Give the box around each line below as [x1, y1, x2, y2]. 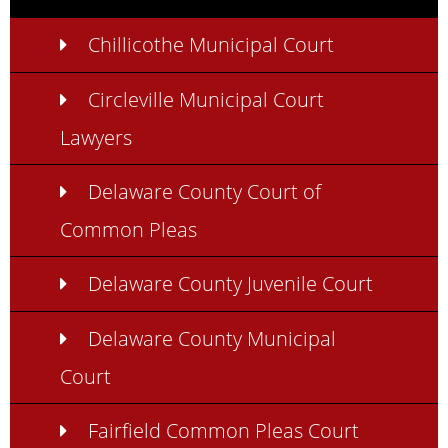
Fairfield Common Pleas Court [87, 416, 359, 445]
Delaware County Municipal [87, 324, 336, 353]
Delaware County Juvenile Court [87, 269, 373, 298]
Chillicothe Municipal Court [87, 29, 334, 58]
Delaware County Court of [87, 177, 321, 206]
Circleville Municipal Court [87, 84, 324, 113]
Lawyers [60, 122, 133, 151]
